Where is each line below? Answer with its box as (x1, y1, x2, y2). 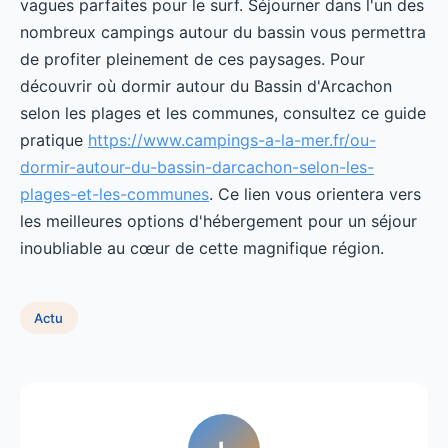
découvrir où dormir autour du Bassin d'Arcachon (20, 76, 392, 97)
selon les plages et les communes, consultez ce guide (20, 103, 426, 124)
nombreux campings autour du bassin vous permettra (20, 22, 426, 43)
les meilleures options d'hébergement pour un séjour (20, 211, 417, 232)
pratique (20, 130, 88, 151)
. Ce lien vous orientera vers (209, 184, 421, 205)
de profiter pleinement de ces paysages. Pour (20, 49, 365, 70)
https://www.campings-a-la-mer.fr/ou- (88, 130, 376, 151)
